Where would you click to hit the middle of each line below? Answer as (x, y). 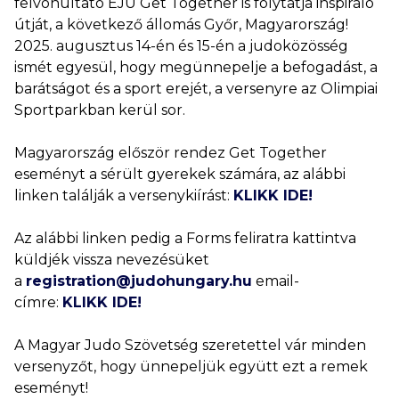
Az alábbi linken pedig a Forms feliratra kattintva (185, 238)
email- (276, 281)
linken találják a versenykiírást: (124, 195)
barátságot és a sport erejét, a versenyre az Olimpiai (196, 89)
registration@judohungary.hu (139, 281)
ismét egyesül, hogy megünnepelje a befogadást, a (196, 67)
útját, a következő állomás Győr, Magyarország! (181, 24)
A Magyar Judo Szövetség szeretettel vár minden (190, 345)
